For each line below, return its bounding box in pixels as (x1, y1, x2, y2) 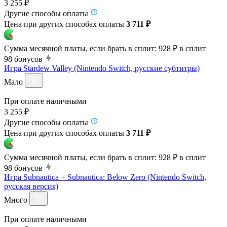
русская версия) (4, 181, 58, 191)
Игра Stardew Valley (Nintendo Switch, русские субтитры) (4, 63, 200, 72)
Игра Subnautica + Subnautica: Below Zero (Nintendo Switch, (4, 172, 206, 181)
